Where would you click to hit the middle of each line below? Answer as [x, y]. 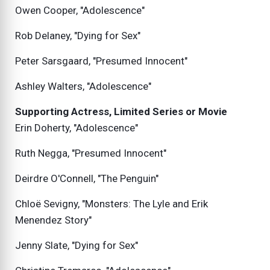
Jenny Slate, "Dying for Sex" [77, 246]
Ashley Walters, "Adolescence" [83, 86]
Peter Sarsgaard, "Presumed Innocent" [101, 61]
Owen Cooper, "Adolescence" [80, 11]
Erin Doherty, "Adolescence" [77, 128]
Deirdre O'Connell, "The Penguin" [87, 179]
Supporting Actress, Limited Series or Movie [121, 112]
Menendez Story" [53, 220]
